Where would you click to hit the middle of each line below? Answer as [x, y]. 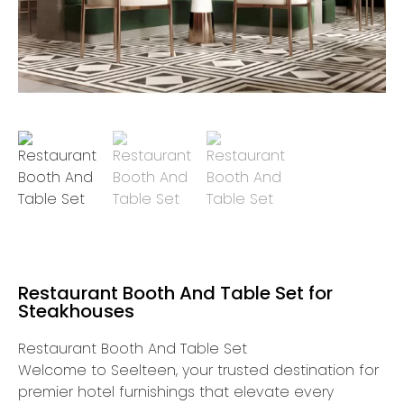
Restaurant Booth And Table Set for [175, 293]
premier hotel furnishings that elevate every [176, 392]
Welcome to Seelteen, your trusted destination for [198, 370]
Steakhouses [76, 311]
